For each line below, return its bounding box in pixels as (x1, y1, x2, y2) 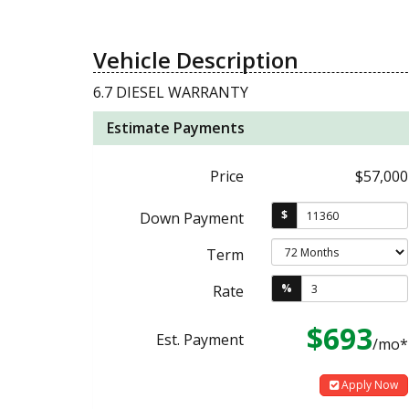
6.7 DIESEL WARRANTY (93, 82, 248, 102)
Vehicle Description (93, 45, 299, 75)
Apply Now (339, 377, 398, 393)
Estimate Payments (107, 118, 245, 138)
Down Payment (140, 208, 244, 228)
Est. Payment (156, 330, 244, 350)
